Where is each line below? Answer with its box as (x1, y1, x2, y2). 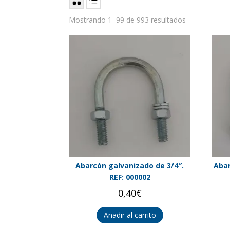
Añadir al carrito (103, 210, 156, 220)
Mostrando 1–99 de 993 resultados (69, 15, 186, 25)
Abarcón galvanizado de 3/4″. (75, 161, 184, 171)
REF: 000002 (109, 172, 150, 182)
